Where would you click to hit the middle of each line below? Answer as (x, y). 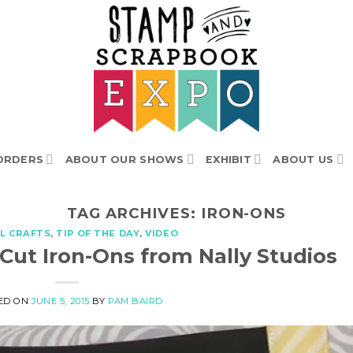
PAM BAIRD (136, 301)
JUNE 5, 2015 (61, 301)
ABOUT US (303, 159)
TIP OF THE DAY (98, 234)
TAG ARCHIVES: (134, 213)
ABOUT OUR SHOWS (124, 159)
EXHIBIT (229, 159)
